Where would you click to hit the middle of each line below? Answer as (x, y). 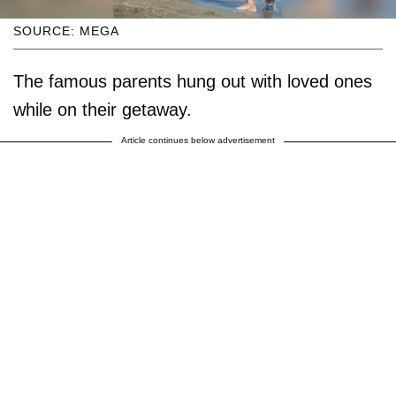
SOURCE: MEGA (66, 31)
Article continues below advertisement (198, 141)
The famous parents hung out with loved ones (193, 82)
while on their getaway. (103, 110)
